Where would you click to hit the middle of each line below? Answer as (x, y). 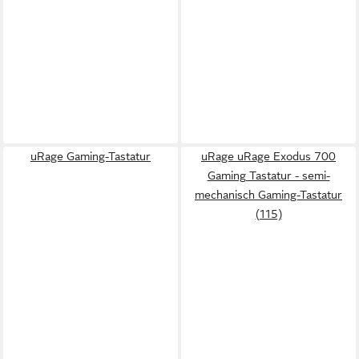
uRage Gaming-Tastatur (91, 156)
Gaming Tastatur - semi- (268, 175)
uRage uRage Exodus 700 (268, 156)
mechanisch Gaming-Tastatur (268, 195)
